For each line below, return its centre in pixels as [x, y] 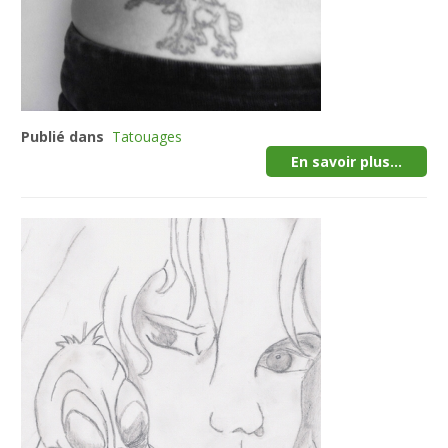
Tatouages [147, 136]
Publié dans [63, 136]
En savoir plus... [346, 161]
